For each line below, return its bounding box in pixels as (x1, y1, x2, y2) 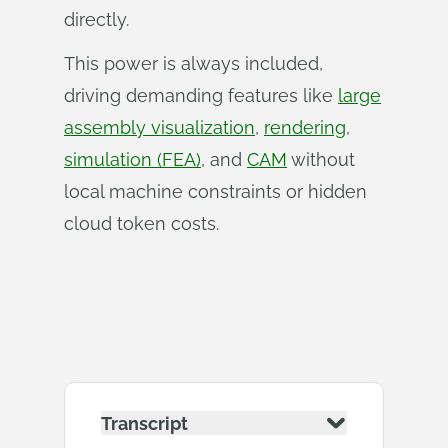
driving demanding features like (64, 85, 338, 106)
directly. (64, 9, 129, 30)
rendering (264, 117, 346, 138)
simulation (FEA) (64, 149, 201, 170)
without (287, 149, 355, 170)
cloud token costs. (64, 213, 219, 234)
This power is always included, (64, 53, 323, 74)
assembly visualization (64, 117, 255, 138)
